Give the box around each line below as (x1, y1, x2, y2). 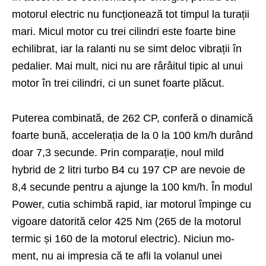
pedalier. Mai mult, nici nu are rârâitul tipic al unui (12, 60, 243, 72)
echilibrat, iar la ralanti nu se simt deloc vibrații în (12, 43, 242, 55)
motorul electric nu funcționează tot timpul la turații (12, 8, 249, 21)
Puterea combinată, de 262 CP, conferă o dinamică (12, 112, 253, 125)
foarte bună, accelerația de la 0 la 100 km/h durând (12, 129, 253, 142)
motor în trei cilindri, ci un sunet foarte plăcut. (12, 77, 224, 90)
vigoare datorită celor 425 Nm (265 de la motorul (12, 216, 241, 228)
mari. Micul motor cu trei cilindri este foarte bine (12, 26, 236, 38)
